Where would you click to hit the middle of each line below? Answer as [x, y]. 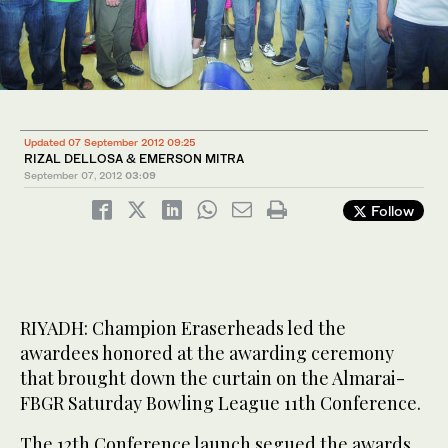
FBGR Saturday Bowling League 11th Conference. [220, 402]
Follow [390, 210]
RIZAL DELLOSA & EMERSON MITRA [134, 158]
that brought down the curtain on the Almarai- [212, 377]
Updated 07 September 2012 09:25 [110, 141]
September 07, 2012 [73, 174]
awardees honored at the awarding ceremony [207, 352]
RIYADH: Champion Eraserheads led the [183, 327]
